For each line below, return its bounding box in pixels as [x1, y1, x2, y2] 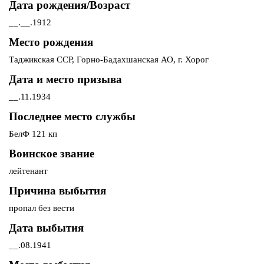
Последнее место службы [9, 110, 136, 123]
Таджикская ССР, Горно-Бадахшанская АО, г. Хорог [9, 55, 209, 65]
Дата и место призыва [9, 73, 122, 86]
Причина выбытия [9, 184, 106, 197]
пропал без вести [9, 203, 74, 213]
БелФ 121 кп [9, 129, 57, 139]
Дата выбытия [9, 222, 84, 235]
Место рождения [9, 36, 93, 49]
